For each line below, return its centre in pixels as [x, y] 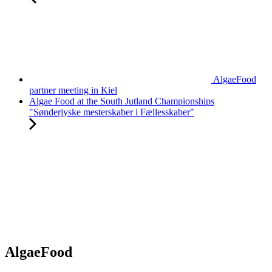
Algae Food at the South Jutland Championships [122, 101]
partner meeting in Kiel [73, 90]
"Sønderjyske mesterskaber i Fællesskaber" [112, 112]
